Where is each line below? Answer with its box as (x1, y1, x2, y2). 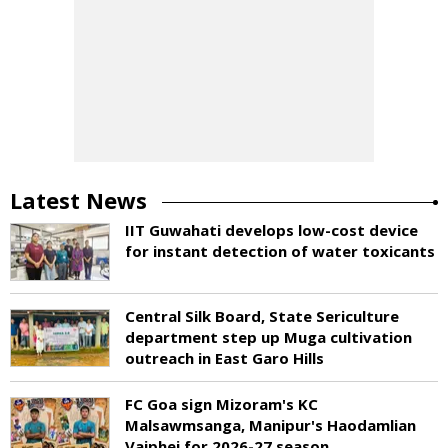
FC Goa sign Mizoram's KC (125, 393, 318, 414)
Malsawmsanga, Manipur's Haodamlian (125, 414, 416, 435)
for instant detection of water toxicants (125, 240, 435, 261)
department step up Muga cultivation (125, 326, 412, 347)
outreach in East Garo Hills (125, 347, 324, 368)
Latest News (10, 184, 147, 215)
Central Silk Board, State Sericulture (125, 305, 399, 326)
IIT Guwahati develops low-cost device (125, 219, 418, 240)
